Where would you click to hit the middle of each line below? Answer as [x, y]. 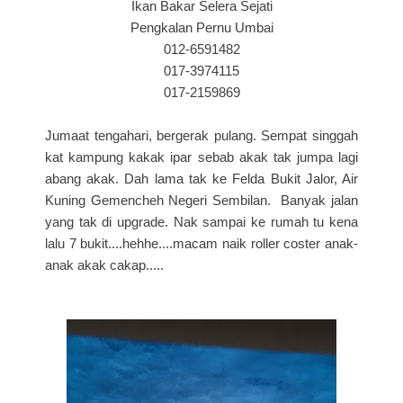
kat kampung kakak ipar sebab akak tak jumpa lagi [201, 157]
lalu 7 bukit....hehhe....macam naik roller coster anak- [201, 243]
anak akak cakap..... [104, 264]
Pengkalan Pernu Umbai [201, 27]
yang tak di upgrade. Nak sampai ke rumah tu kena [201, 221]
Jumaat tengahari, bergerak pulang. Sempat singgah [201, 135]
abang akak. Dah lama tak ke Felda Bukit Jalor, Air [201, 178]
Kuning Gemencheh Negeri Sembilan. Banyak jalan [201, 200]
